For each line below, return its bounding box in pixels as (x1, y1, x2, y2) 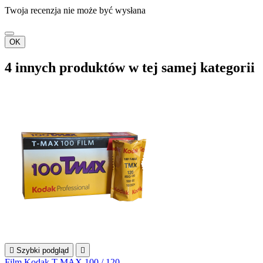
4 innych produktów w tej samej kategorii (5, 59, 255, 75)
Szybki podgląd (16, 245, 69, 255)
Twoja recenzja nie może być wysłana (5, 5, 146, 16)
